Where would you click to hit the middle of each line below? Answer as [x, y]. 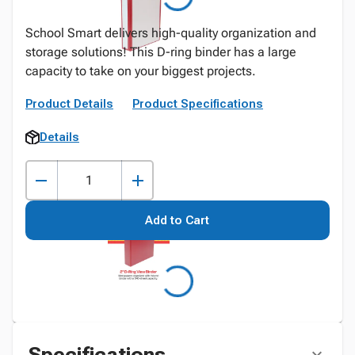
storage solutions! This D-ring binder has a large [161, 52]
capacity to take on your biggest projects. [141, 71]
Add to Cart [177, 220]
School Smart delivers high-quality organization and [171, 33]
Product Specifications [198, 104]
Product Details [69, 104]
